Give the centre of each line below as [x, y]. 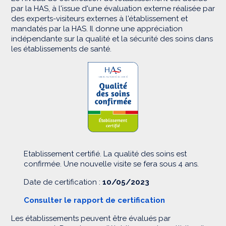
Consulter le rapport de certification [94, 200]
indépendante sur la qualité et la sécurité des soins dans [112, 39]
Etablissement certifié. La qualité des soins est [105, 154]
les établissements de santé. [61, 49]
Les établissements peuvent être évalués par [91, 218]
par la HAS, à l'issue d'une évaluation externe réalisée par [113, 9]
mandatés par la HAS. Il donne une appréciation [97, 29]
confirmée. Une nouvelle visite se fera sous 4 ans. [111, 164]
